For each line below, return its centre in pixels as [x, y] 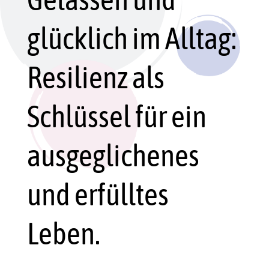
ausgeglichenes [113, 156]
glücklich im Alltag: [131, 39]
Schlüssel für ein [116, 117]
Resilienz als [95, 78]
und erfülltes [98, 195]
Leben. [63, 234]
